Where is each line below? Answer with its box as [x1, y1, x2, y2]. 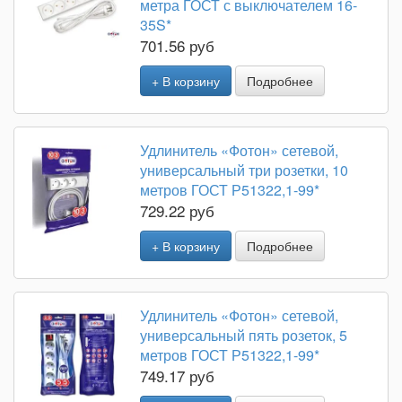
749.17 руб [140, 364, 214, 387]
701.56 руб [140, 34, 214, 57]
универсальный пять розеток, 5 [140, 325, 347, 345]
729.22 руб [140, 199, 214, 222]
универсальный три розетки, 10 [140, 160, 348, 180]
